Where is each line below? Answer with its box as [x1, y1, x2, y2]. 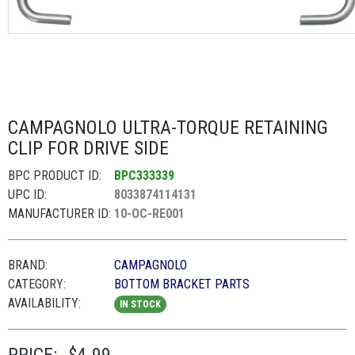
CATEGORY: [8, 277, 66, 292]
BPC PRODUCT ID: [8, 168, 101, 183]
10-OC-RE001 [114, 206, 185, 221]
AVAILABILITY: [8, 296, 81, 311]
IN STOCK [120, 299, 162, 310]
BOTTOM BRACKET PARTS [114, 277, 250, 292]
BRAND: [8, 258, 48, 273]
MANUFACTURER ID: [8, 206, 111, 221]
